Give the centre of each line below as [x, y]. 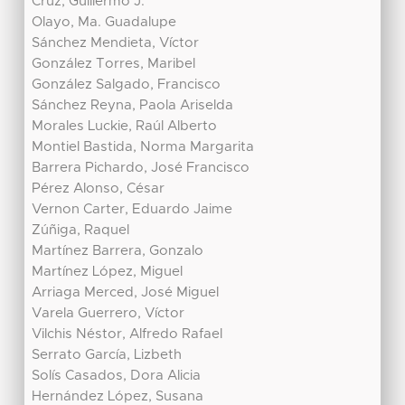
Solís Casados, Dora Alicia [117, 376]
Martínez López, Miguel [108, 272]
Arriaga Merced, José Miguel [126, 293]
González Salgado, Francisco [127, 85]
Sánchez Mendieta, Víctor [116, 43]
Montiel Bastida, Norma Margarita [143, 147]
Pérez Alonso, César [99, 189]
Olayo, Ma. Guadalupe [104, 23]
